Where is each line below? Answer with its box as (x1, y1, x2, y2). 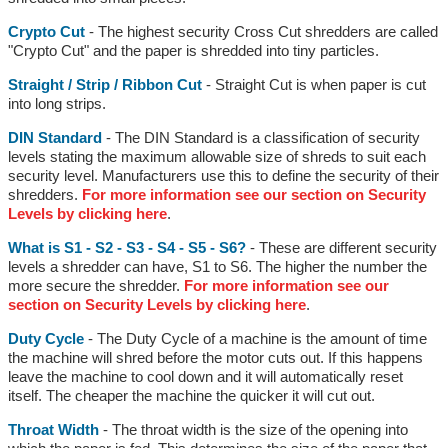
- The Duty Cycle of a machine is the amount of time (83, 329, 427, 347)
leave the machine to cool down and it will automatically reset (7, 367, 403, 385)
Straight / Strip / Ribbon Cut (7, 75, 202, 93)
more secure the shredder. (7, 276, 184, 294)
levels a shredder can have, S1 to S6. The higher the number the (7, 257, 427, 275)
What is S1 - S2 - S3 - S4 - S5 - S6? (7, 238, 246, 256)
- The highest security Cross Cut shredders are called (84, 22, 438, 40)
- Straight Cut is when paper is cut (201, 75, 426, 93)
